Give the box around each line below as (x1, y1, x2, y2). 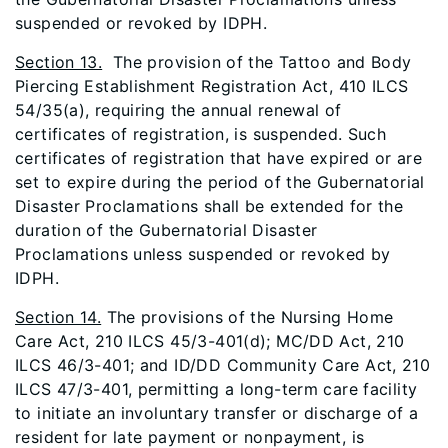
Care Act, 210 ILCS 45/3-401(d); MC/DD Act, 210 (15, 331, 405, 351)
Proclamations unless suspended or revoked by (15, 244, 391, 264)
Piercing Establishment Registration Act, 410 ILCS (15, 76, 409, 96)
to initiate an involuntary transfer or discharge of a (15, 403, 419, 423)
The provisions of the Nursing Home (101, 307, 394, 327)
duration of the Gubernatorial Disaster (15, 220, 318, 240)
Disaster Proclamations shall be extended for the (15, 196, 404, 216)
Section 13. (15, 52, 103, 72)
